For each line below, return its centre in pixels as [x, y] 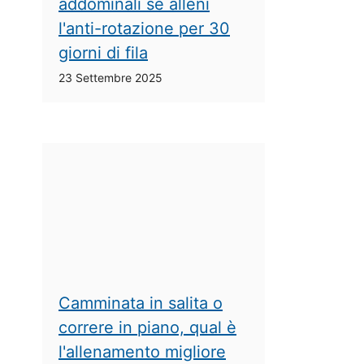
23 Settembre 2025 [110, 78]
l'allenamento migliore [142, 351]
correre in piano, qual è [147, 327]
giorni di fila [103, 53]
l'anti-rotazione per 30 [144, 29]
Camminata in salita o [141, 303]
